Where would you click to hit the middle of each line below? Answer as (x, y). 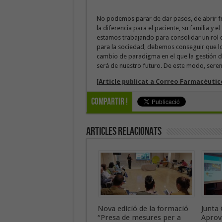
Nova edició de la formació (143, 209)
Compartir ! (109, 102)
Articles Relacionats (124, 132)
